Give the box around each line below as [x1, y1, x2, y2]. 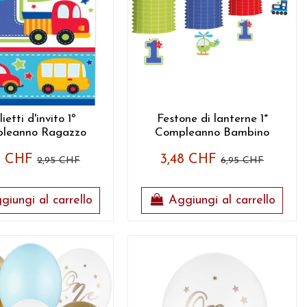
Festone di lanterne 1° [156, 112, 268, 125]
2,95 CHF [36, 155, 80, 166]
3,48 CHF [160, 152, 221, 167]
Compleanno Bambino [155, 126, 270, 138]
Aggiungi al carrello [169, 194, 276, 208]
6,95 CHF [221, 155, 265, 166]
